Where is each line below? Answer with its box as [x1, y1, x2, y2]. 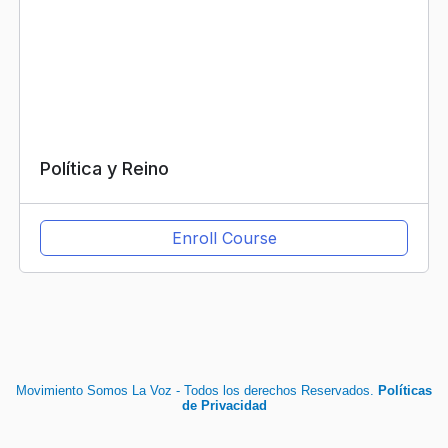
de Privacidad [181, 398, 267, 414]
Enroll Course [171, 228, 277, 249]
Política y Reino [39, 157, 169, 180]
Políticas [378, 383, 432, 399]
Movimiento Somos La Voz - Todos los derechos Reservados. [16, 383, 378, 399]
